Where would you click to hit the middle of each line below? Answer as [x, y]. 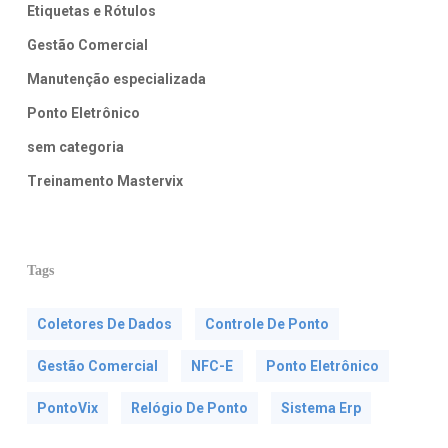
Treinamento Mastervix [104, 181]
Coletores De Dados [104, 324]
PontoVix [67, 408]
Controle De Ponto [266, 324]
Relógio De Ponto [189, 408]
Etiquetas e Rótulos [91, 11]
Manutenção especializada [116, 79]
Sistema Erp [320, 408]
